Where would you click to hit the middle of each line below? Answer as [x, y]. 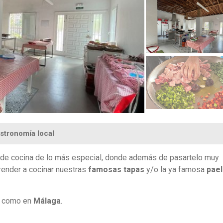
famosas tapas [116, 170]
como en [17, 201]
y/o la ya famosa [175, 170]
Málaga [47, 201]
